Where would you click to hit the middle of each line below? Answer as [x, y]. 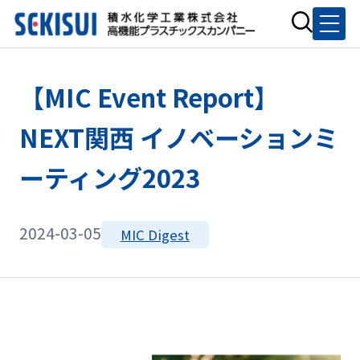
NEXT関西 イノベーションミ [178, 137]
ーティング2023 [109, 177]
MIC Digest [155, 234]
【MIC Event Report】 [149, 96]
